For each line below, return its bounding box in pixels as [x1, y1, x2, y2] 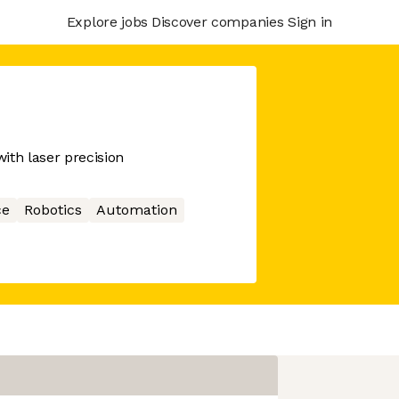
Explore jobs [66, 12, 148, 30]
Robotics [23, 201, 82, 218]
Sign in [288, 12, 332, 30]
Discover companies [151, 12, 284, 30]
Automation [95, 201, 177, 218]
